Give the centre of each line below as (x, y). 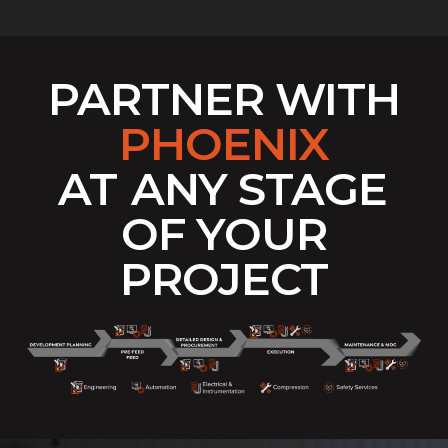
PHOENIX (223, 143)
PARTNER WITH (223, 98)
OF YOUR (223, 233)
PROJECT (223, 278)
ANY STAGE (258, 188)
